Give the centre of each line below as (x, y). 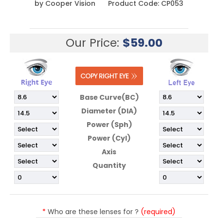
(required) (158, 212)
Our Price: (94, 43)
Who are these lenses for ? (94, 212)
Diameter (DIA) (109, 111)
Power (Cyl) (109, 138)
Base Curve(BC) (109, 98)
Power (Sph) (109, 125)
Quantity (109, 166)
